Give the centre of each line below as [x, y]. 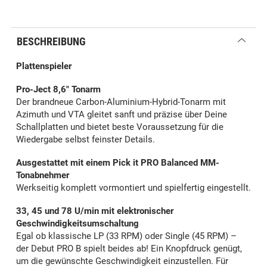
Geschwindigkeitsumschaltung [77, 224]
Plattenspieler [44, 66]
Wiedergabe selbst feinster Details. [86, 140]
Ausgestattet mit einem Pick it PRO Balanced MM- [118, 163]
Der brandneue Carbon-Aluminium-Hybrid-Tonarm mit [121, 102]
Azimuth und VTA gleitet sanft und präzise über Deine [122, 115]
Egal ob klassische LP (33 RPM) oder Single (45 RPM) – [126, 236]
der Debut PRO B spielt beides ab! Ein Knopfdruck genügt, [129, 249]
